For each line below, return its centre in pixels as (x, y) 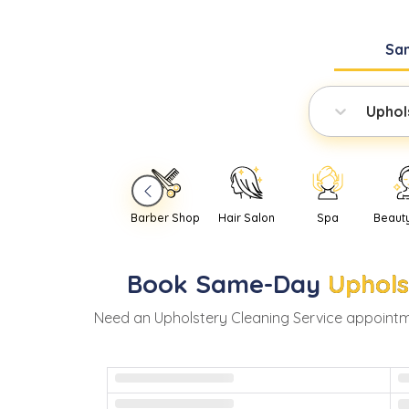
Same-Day (257, 284)
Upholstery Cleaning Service (248, 318)
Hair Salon (247, 218)
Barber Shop (166, 218)
